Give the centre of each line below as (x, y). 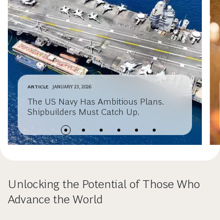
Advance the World (55, 199)
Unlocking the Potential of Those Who (104, 184)
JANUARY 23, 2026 (72, 87)
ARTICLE (38, 87)
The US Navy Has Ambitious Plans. (96, 102)
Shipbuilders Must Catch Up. (83, 112)
